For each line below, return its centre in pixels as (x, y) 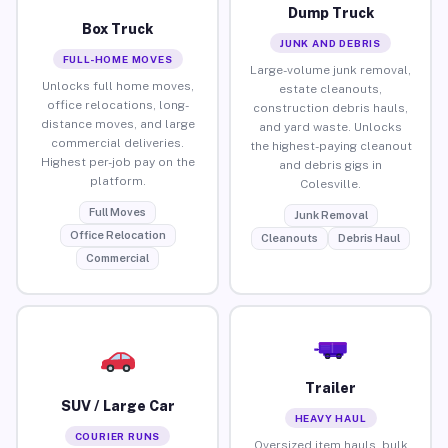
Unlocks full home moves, (117, 85)
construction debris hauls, (330, 107)
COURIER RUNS (117, 435)
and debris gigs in (330, 164)
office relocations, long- (117, 104)
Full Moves (117, 211)
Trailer (330, 387)
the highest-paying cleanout (330, 145)
